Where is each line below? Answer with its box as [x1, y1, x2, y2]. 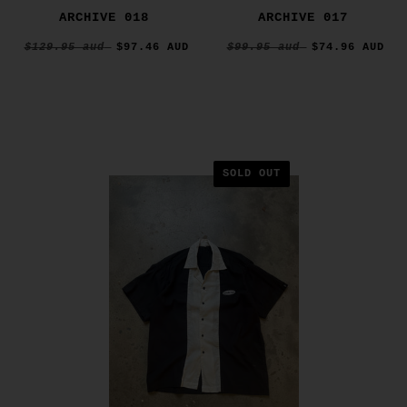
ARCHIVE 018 [59, 10, 149, 25]
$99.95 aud [226, 41, 300, 55]
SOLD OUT [222, 167, 281, 181]
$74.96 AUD [311, 41, 384, 55]
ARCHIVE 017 [258, 10, 348, 25]
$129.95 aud [24, 41, 104, 55]
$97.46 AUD [115, 41, 189, 55]
